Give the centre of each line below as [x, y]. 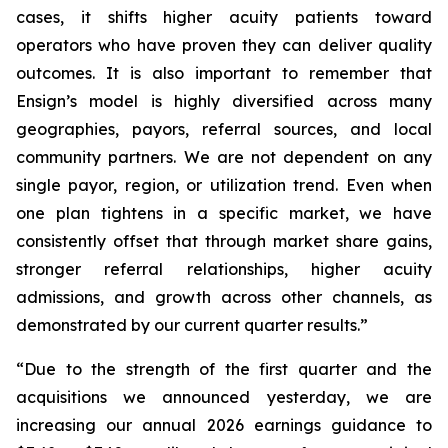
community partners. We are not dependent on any [224, 157]
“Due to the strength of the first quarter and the [224, 369]
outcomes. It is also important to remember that [224, 73]
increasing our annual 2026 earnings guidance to [224, 425]
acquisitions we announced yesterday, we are [224, 397]
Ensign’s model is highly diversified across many [224, 101]
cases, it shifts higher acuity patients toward [224, 17]
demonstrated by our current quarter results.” [192, 325]
